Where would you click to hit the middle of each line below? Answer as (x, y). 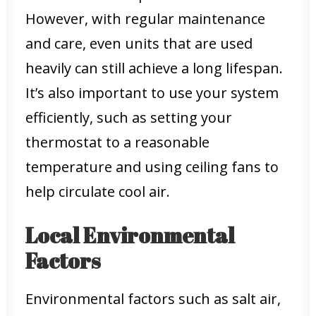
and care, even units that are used (139, 43)
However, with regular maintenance (145, 19)
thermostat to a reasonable (117, 142)
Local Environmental (130, 235)
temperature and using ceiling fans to (152, 167)
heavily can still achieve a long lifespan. (154, 68)
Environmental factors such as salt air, (153, 299)
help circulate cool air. (98, 192)
